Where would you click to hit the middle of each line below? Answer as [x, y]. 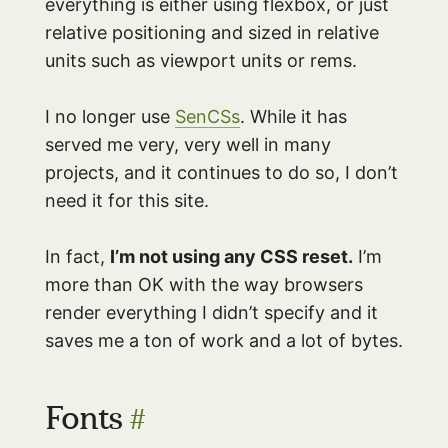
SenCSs [207, 116]
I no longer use [109, 116]
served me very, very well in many [187, 144]
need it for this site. [126, 200]
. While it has [293, 116]
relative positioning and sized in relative [211, 32]
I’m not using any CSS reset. [231, 256]
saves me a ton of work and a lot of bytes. [223, 340]
